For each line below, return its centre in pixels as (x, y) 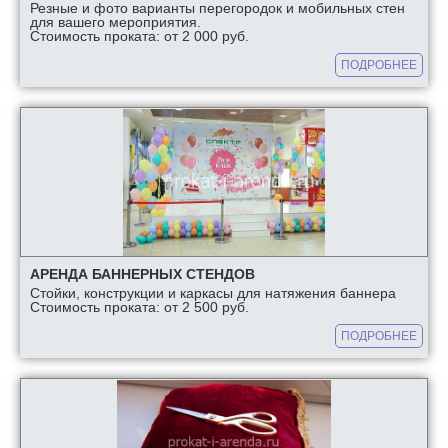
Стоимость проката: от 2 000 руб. (139, 36)
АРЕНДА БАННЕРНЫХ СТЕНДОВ (142, 274)
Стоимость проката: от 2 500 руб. (139, 307)
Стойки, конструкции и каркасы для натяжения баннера (213, 293)
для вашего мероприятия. (115, 22)
